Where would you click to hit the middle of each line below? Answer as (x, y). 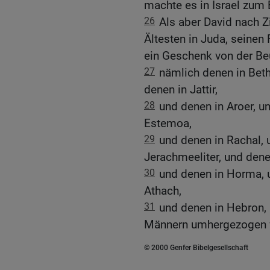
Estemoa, (168, 124)
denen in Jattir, (181, 90)
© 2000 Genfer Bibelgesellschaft (196, 248)
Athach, (163, 191)
